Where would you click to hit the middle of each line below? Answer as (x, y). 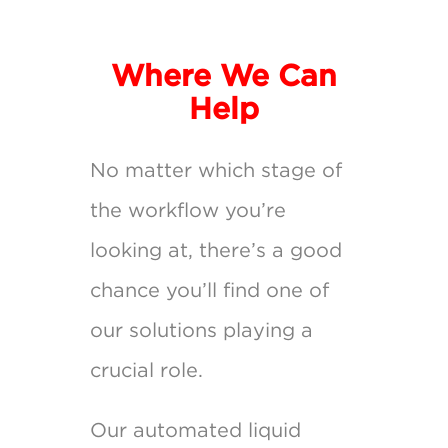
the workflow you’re (187, 209)
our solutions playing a (201, 329)
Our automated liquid (195, 429)
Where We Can (224, 74)
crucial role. (146, 369)
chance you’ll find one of (209, 289)
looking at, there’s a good (215, 249)
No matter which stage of (215, 169)
